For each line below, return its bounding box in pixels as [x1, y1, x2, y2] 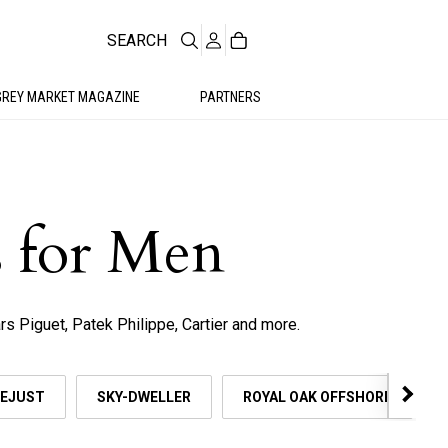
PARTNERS [200, 89, 261, 105]
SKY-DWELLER [97, 389, 191, 406]
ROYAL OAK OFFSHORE [243, 389, 392, 406]
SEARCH [107, 30, 167, 50]
